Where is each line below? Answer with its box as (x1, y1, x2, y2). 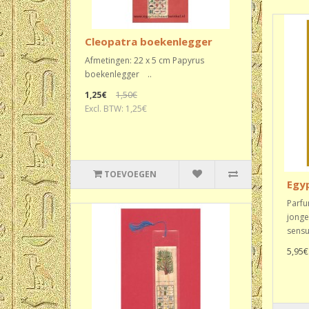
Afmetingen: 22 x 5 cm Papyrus (85, 54, 204, 66)
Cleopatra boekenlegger (85, 34, 212, 48)
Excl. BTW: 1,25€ (85, 103, 147, 114)
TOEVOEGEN (104, 168, 157, 180)
